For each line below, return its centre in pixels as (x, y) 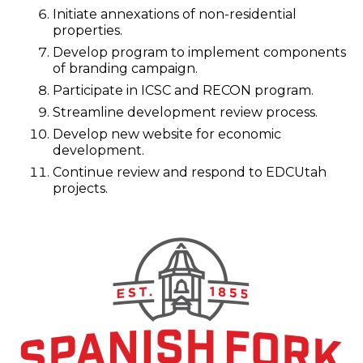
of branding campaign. (125, 68)
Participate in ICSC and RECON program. (183, 90)
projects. (80, 188)
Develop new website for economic (167, 134)
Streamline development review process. (185, 112)
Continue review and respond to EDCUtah (190, 172)
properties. (88, 30)
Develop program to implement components (199, 52)
